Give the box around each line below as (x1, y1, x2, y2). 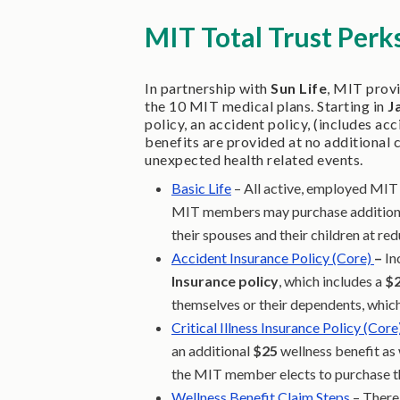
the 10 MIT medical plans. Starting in (145, 97, 387, 115)
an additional (171, 342, 253, 360)
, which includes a (279, 272, 385, 290)
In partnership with (145, 79, 271, 97)
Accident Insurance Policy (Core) (171, 249, 374, 267)
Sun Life (271, 79, 327, 97)
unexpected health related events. (145, 151, 363, 169)
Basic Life (171, 179, 231, 197)
